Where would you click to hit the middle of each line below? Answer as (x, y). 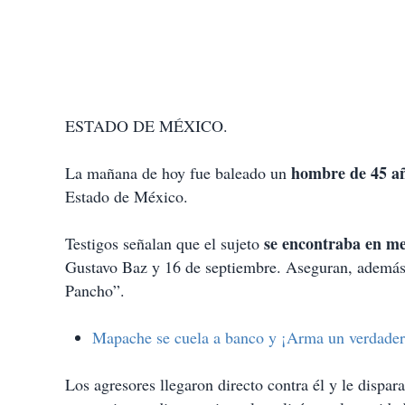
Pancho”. (95, 291)
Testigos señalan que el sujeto (165, 244)
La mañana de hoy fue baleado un (176, 173)
